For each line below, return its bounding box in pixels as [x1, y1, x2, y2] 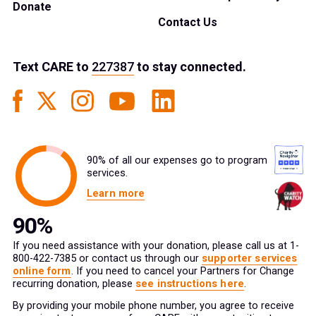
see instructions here [135, 278, 245, 291]
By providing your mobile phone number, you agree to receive [13, 300, 294, 312]
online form [13, 265, 71, 278]
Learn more [87, 188, 145, 200]
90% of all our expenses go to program [87, 154, 267, 167]
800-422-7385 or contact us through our [13, 253, 202, 265]
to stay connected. [134, 59, 246, 75]
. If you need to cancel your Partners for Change [71, 265, 294, 278]
